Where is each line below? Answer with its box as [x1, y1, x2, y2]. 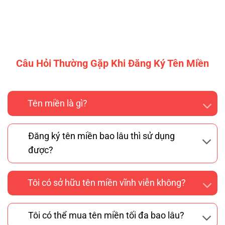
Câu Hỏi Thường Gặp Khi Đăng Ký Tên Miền [16, 57, 209, 70]
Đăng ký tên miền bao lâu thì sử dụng [28, 131, 175, 142]
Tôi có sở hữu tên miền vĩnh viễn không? [28, 178, 186, 188]
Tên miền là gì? [28, 98, 88, 109]
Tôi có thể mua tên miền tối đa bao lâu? [28, 210, 185, 221]
